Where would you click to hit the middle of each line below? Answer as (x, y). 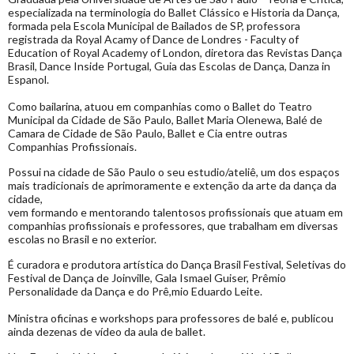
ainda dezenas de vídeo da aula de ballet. (107, 332)
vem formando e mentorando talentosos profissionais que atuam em (175, 213)
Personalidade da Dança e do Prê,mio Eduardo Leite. (135, 292)
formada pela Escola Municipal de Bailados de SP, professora (154, 26)
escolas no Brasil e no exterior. (82, 239)
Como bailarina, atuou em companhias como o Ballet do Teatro (160, 107)
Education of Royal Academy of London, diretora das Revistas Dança (175, 53)
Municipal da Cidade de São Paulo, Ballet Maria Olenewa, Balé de (165, 120)
